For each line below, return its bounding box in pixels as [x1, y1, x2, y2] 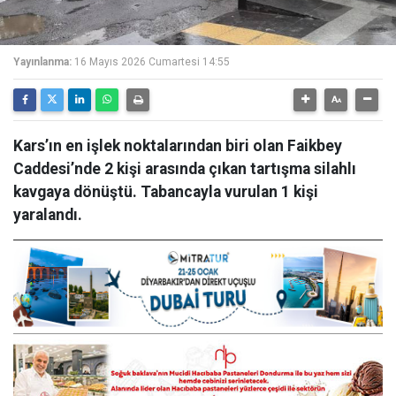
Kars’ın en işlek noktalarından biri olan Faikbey [13, 137, 342, 155]
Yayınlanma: [13, 56, 72, 68]
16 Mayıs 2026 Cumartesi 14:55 [74, 56, 230, 68]
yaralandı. [13, 206, 82, 224]
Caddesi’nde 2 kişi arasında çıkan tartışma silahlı [13, 160, 356, 178]
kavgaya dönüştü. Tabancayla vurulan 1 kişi [13, 183, 318, 201]
